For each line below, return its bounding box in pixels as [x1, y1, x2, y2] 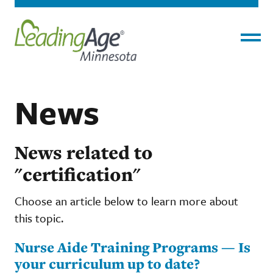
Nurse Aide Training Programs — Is [15, 237, 250, 257]
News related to [15, 139, 153, 165]
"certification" [15, 161, 141, 187]
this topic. [15, 209, 63, 226]
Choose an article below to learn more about [15, 192, 238, 209]
